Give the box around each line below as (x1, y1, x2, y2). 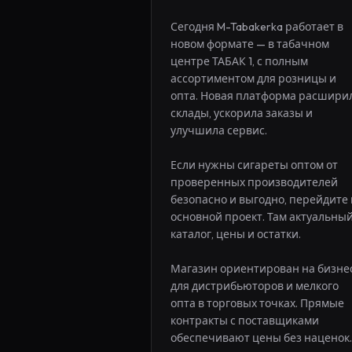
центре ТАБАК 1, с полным (170, 54, 308, 68)
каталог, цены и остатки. (170, 227, 301, 241)
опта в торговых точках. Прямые (170, 296, 344, 310)
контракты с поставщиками (170, 313, 319, 328)
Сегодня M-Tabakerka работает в (170, 20, 343, 34)
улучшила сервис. (170, 123, 267, 137)
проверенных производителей (170, 175, 338, 189)
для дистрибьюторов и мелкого (170, 279, 339, 293)
